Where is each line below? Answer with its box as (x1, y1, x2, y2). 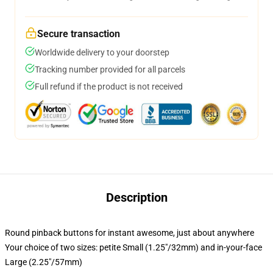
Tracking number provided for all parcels (35, 65, 185, 74)
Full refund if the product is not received (35, 82, 183, 91)
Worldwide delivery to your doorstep (35, 48, 169, 57)
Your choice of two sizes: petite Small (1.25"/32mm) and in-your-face (5, 243, 262, 252)
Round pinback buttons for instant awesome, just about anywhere (5, 228, 254, 238)
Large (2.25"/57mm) (5, 257, 82, 267)
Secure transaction (37, 28, 120, 40)
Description (105, 190, 168, 205)
